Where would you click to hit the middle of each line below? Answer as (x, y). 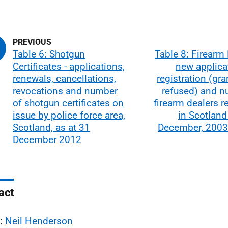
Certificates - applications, (69, 66)
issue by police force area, (69, 115)
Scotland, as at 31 (51, 127)
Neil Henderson (39, 221)
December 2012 (47, 139)
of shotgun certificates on (68, 103)
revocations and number (65, 91)
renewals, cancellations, (64, 78)
